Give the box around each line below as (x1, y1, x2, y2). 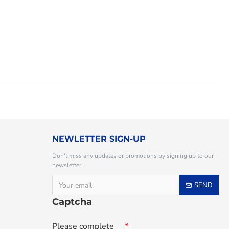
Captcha (52, 196, 92, 208)
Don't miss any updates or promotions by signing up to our (52, 152, 214, 161)
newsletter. (52, 161, 83, 170)
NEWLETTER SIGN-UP (52, 134, 146, 144)
